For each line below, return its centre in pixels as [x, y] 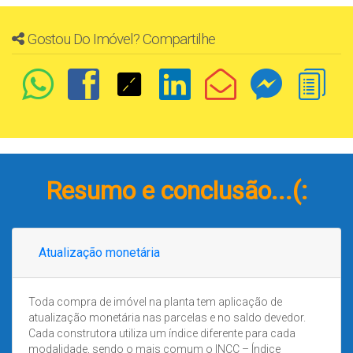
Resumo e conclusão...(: [176, 191]
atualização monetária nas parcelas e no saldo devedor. [167, 318]
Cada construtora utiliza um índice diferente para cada [162, 334]
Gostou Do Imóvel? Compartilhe [121, 39]
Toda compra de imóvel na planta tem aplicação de [155, 302]
